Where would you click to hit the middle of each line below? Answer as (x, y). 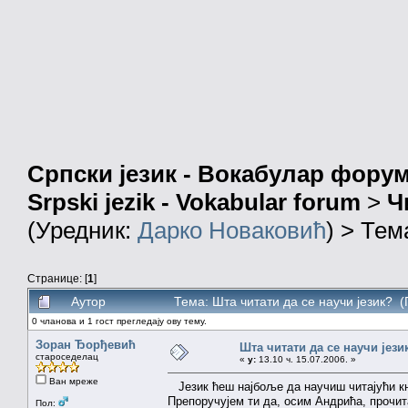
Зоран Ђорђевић (86, 344)
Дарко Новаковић (232, 231)
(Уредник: (82, 231)
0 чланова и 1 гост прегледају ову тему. (119, 321)
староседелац (67, 356)
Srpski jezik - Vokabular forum (194, 203)
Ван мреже (72, 381)
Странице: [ (57, 278)
